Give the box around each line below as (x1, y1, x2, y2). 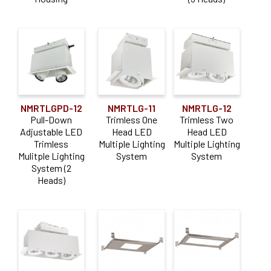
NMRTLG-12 (181, 102, 232, 114)
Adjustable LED (20, 125, 83, 137)
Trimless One (106, 113, 158, 125)
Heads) (37, 174, 65, 186)
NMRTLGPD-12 (20, 102, 82, 114)
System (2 (31, 162, 71, 174)
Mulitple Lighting (18, 149, 85, 162)
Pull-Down (30, 113, 73, 125)
